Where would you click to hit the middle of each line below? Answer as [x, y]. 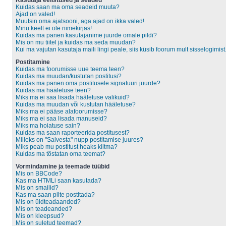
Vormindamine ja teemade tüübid [63, 166]
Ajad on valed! [35, 14]
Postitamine [33, 62]
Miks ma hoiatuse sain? [48, 126]
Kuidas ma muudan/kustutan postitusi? [69, 76]
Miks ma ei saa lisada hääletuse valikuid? [73, 97]
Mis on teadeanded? [44, 209]
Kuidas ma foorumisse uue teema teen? [70, 69]
